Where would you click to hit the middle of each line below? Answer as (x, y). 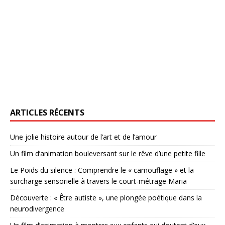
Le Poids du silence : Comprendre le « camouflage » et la (102, 170)
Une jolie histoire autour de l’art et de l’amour (83, 137)
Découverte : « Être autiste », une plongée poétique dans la (106, 198)
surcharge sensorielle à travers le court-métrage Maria (98, 181)
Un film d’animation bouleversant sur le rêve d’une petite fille (108, 154)
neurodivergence (37, 209)
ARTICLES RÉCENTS (47, 113)
